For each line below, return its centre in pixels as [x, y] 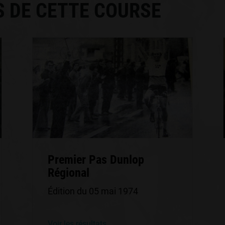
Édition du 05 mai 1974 [93, 191]
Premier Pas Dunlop [96, 160]
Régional [68, 173]
